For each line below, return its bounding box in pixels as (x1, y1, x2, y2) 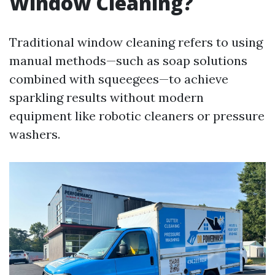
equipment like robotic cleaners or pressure (9, 108, 265, 123)
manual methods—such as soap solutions (9, 53, 247, 68)
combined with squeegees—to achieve (9, 71, 228, 87)
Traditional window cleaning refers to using (9, 34, 263, 50)
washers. (9, 126, 60, 142)
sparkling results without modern (9, 90, 204, 105)
